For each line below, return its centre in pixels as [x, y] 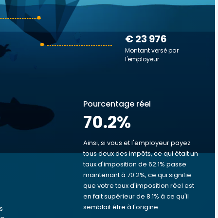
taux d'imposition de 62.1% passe [135, 164]
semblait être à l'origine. [121, 207]
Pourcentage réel [117, 104]
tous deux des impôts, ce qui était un [141, 154]
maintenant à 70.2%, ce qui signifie [137, 175]
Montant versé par [152, 50]
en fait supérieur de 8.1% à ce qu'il [136, 196]
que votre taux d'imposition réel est [139, 186]
